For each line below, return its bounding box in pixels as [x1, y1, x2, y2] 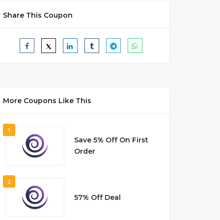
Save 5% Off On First [74, 136, 148, 144]
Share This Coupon [2, 11, 73, 20]
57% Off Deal [74, 192, 121, 202]
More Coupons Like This [2, 96, 91, 105]
